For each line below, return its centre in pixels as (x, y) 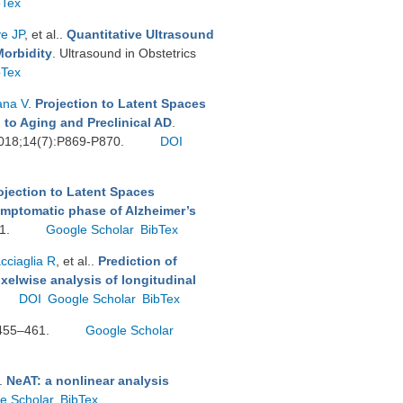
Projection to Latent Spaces (121, 103)
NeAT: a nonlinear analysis (88, 381)
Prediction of (138, 261)
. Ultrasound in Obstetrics (124, 53)
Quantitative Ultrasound (140, 34)
